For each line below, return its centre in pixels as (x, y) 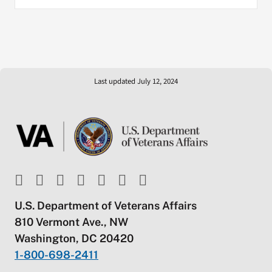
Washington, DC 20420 (74, 238)
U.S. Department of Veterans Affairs (105, 205)
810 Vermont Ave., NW (71, 222)
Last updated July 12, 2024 (136, 82)
